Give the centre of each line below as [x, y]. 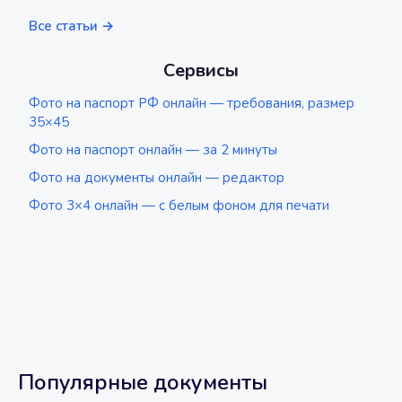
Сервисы [201, 70]
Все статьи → [71, 26]
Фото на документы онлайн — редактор [157, 178]
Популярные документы [143, 382]
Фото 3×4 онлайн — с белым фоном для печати [179, 205]
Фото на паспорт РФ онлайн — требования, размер [192, 103]
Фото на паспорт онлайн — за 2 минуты [153, 150]
